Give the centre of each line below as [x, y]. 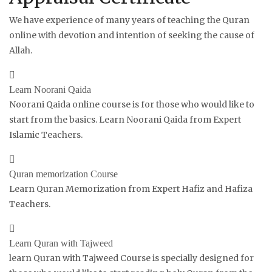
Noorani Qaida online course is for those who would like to [132, 104]
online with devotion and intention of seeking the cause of [132, 35]
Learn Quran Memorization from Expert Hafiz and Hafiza [131, 189]
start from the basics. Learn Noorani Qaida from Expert [125, 119]
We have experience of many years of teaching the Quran [129, 20]
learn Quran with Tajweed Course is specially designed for [131, 258]
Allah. [21, 50]
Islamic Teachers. [46, 134]
